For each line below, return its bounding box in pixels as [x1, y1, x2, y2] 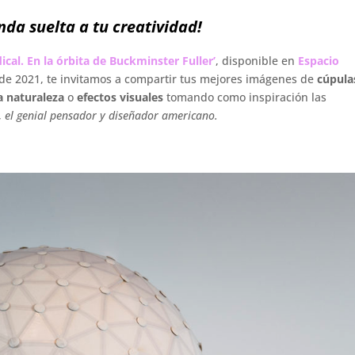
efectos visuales [76, 89, 163, 105]
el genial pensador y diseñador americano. [4, 107, 218, 123]
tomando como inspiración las [162, 89, 326, 105]
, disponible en [215, 52, 298, 68]
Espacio [297, 52, 339, 68]
